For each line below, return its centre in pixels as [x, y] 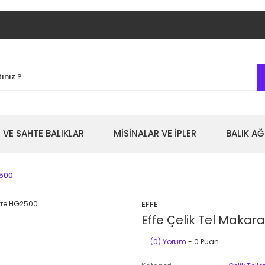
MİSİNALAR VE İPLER [155, 133]
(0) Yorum [168, 242]
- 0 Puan [203, 242]
